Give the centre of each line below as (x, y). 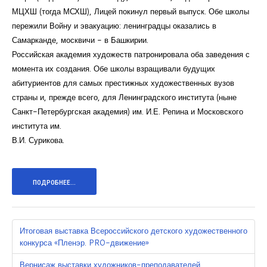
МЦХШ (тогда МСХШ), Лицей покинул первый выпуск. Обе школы (131, 12)
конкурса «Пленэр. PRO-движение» (84, 243)
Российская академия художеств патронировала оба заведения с (131, 55)
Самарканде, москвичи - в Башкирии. (80, 40)
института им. (37, 126)
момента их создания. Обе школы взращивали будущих (114, 69)
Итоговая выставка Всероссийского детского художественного (133, 231)
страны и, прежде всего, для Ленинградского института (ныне (124, 97)
